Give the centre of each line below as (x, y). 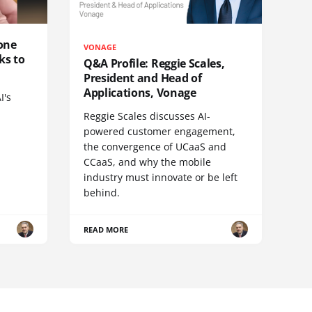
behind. (102, 192)
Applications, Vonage (140, 92)
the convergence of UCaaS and (155, 146)
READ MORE (106, 229)
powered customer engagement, (159, 131)
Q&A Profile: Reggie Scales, (154, 63)
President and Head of (143, 78)
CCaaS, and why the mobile (147, 162)
